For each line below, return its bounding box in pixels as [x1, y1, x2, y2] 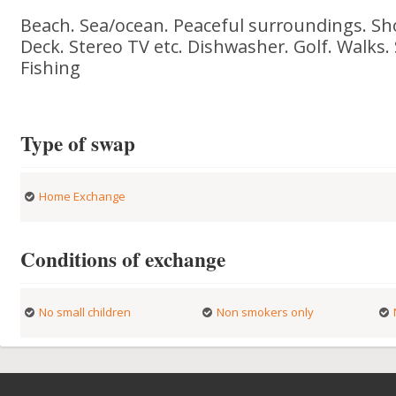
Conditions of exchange [20, 244, 226, 274]
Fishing [20, 56, 81, 80]
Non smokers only [216, 304, 314, 320]
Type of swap [20, 128, 136, 158]
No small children [39, 304, 132, 320]
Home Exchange [39, 188, 126, 204]
